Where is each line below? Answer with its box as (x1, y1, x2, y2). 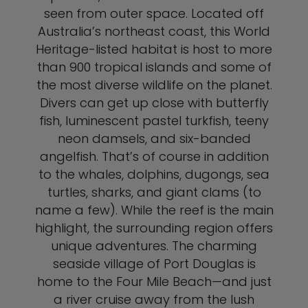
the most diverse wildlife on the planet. (36, 76, 272, 93)
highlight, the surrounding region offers (35, 219, 273, 236)
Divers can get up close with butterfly (39, 94, 269, 111)
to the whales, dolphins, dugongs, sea (38, 166, 269, 183)
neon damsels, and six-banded (57, 130, 251, 147)
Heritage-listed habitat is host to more (36, 41, 272, 58)
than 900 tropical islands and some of (36, 58, 272, 76)
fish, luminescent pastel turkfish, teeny (39, 112, 269, 129)
